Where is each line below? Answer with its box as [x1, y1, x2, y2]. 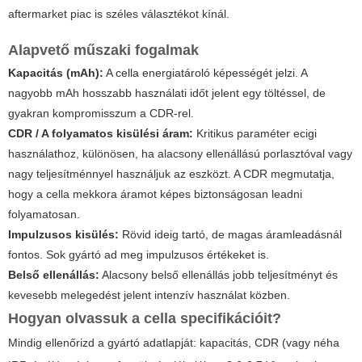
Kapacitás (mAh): [8, 66, 103, 80]
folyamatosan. [8, 208, 80, 221]
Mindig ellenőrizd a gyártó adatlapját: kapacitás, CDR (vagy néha [8, 336, 339, 350]
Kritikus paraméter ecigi [193, 127, 317, 141]
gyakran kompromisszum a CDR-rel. [8, 107, 194, 120]
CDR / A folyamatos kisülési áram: [8, 127, 193, 141]
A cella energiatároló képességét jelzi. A [103, 66, 307, 80]
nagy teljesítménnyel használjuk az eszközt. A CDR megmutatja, [8, 167, 335, 181]
